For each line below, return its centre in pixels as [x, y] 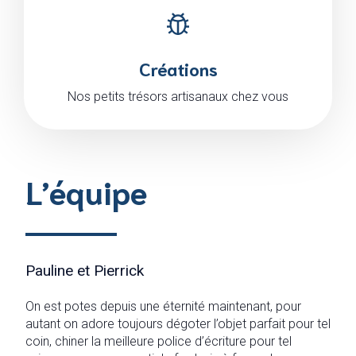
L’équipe [86, 191]
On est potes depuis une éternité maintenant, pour [163, 306]
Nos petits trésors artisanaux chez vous [178, 97]
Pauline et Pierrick [84, 271]
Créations [178, 68]
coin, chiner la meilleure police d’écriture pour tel [158, 341]
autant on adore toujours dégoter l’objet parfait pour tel [178, 324]
